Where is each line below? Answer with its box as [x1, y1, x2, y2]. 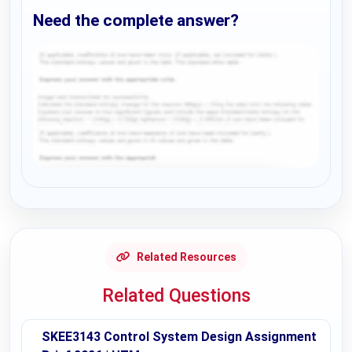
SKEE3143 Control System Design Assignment [42, 328, 317, 344]
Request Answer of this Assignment [52, 174, 266, 190]
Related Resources [136, 250, 236, 263]
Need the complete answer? [33, 11, 239, 30]
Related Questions [101, 284, 251, 306]
